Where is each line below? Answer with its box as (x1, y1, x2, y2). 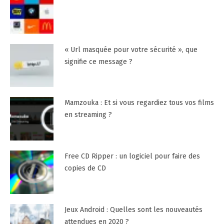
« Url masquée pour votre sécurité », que (64, 45, 197, 54)
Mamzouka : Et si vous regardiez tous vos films (64, 98, 214, 107)
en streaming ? (64, 110, 112, 119)
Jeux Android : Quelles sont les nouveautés (64, 205, 202, 214)
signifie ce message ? (64, 57, 132, 66)
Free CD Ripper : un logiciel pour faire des (64, 152, 200, 161)
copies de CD (64, 164, 106, 173)
